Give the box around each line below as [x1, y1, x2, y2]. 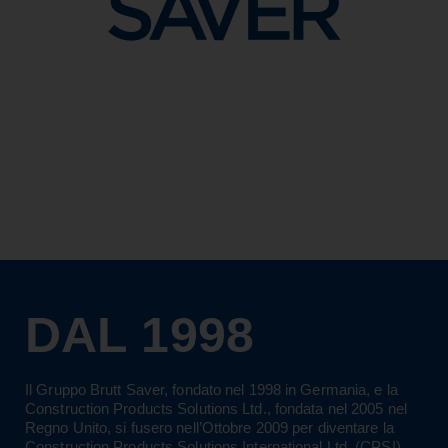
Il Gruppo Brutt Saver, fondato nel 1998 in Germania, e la [25, 381, 398, 399]
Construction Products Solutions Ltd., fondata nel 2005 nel [25, 400, 407, 418]
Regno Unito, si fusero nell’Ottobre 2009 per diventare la [25, 419, 394, 437]
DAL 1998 [25, 307, 254, 364]
